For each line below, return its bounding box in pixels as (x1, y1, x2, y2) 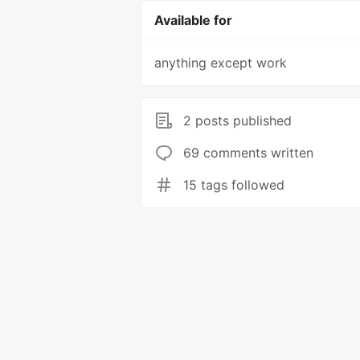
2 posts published (183, 112, 292, 129)
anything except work (154, 55, 287, 71)
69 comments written (183, 145, 313, 161)
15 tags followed (183, 177, 284, 193)
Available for (154, 12, 232, 28)
